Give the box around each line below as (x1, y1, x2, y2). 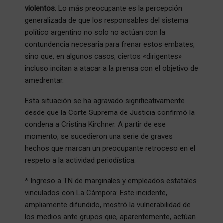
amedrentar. (25, 76, 64, 85)
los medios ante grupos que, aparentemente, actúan (25, 212, 196, 222)
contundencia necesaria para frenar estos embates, (25, 40, 195, 49)
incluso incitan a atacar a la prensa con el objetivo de (25, 64, 198, 73)
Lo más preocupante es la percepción (56, 4, 182, 13)
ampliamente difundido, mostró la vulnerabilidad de (25, 200, 191, 210)
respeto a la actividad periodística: (25, 156, 136, 165)
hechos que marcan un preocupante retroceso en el (25, 144, 195, 153)
